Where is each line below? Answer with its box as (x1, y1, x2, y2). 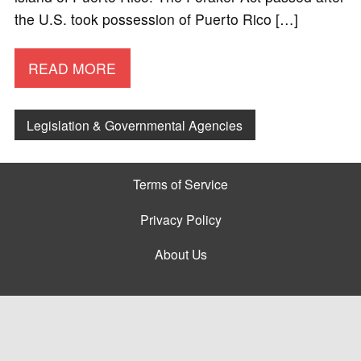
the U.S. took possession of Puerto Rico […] (14, 9, 298, 30)
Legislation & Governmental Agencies (27, 115, 243, 134)
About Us (154, 244, 207, 263)
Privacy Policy (139, 210, 222, 228)
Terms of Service (133, 175, 228, 193)
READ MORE (28, 57, 117, 78)
